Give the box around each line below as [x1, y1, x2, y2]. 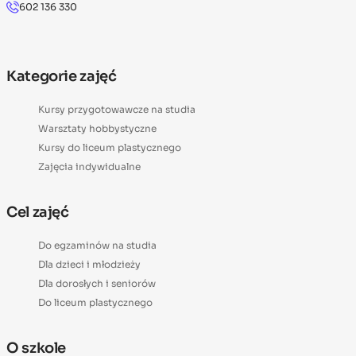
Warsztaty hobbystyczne [38, 122, 157, 134]
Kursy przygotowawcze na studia [38, 103, 195, 115]
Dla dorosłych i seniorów [38, 277, 156, 289]
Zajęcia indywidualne [38, 160, 141, 172]
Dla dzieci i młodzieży [38, 257, 141, 270]
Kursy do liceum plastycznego [38, 141, 181, 153]
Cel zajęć [6, 203, 69, 221]
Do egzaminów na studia [38, 238, 157, 251]
